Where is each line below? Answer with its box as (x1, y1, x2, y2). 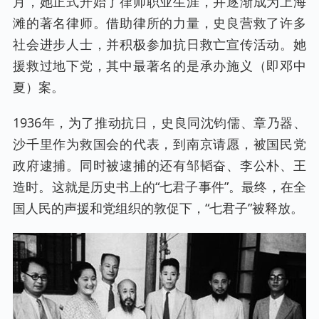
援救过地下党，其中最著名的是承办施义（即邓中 (13, 56, 306, 74)
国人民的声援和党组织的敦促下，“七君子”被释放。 (13, 199, 303, 216)
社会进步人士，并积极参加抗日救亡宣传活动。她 (13, 35, 306, 53)
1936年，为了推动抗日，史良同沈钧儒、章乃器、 (13, 113, 306, 131)
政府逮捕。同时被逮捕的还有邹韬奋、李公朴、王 (13, 156, 306, 174)
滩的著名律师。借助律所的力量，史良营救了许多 (13, 14, 306, 31)
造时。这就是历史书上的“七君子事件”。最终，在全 (13, 177, 306, 195)
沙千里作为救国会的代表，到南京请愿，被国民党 (13, 135, 306, 152)
